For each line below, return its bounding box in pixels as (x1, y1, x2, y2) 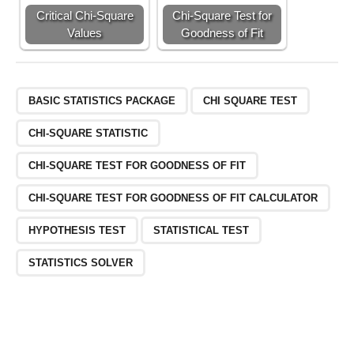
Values (67, 25, 102, 40)
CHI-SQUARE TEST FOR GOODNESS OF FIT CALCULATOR (28, 191, 318, 204)
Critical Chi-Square (36, 8, 134, 22)
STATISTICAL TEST (153, 224, 249, 236)
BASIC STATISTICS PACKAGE (28, 94, 175, 107)
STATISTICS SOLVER (28, 256, 133, 269)
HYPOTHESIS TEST (28, 224, 126, 236)
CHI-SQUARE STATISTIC (28, 126, 148, 139)
